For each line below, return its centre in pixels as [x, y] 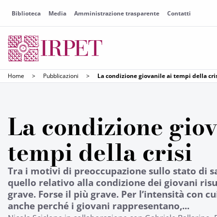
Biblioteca [26, 13]
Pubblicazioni [61, 76]
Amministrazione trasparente [117, 13]
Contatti [179, 13]
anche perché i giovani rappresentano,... [99, 206]
